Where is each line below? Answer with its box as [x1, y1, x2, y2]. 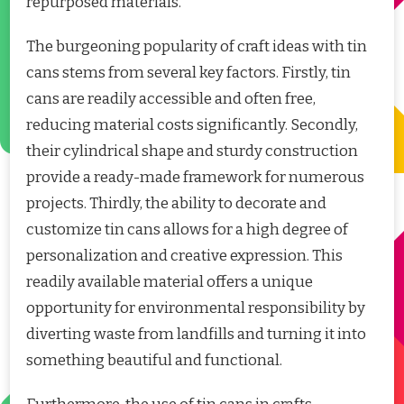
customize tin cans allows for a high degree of [26, 219, 348, 239]
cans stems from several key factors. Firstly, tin [26, 62, 351, 82]
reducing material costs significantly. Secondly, [26, 115, 358, 134]
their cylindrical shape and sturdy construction [26, 141, 358, 161]
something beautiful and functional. [26, 350, 282, 370]
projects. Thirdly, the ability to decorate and [26, 193, 326, 213]
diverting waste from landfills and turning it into [26, 324, 366, 344]
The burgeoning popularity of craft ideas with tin [26, 36, 367, 56]
